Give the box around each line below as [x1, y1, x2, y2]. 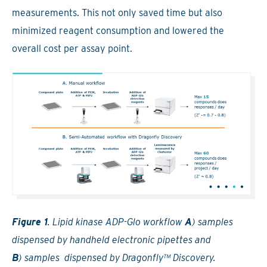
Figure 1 [12, 216, 48, 228]
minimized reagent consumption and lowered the [12, 24, 224, 36]
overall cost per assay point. [12, 42, 132, 54]
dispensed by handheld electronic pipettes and [12, 234, 211, 246]
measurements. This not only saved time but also [12, 7, 222, 18]
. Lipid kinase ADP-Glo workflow [48, 216, 185, 228]
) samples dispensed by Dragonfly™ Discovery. [18, 252, 216, 263]
